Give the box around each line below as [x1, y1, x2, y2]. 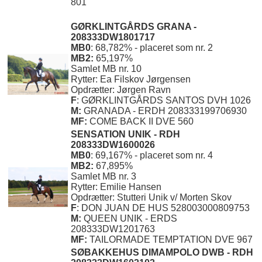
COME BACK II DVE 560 [89, 116, 194, 127]
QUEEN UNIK [84, 213, 143, 224]
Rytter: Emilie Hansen [71, 182, 161, 192]
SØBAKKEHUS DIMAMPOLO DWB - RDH [71, 247, 253, 258]
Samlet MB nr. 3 [71, 171, 136, 182]
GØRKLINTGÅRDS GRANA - [71, 22, 196, 32]
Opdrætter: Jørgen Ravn [71, 85, 171, 95]
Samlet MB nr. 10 [71, 64, 142, 74]
